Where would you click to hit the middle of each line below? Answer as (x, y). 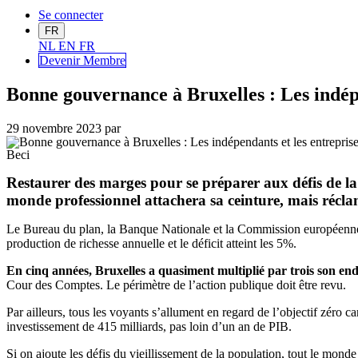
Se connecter (71, 15)
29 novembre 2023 (54, 129)
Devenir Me (70, 61)
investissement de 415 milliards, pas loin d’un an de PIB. (149, 327)
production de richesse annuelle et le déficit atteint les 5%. (151, 244)
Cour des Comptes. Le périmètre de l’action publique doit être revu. (176, 285)
